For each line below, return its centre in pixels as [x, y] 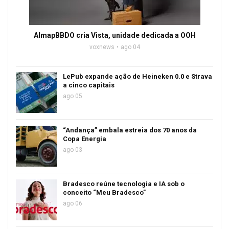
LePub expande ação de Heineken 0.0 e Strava [138, 76]
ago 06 [73, 203]
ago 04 [130, 47]
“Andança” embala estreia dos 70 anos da [130, 130]
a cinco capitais [89, 85]
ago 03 [73, 150]
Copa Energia [85, 139]
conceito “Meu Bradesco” [104, 192]
